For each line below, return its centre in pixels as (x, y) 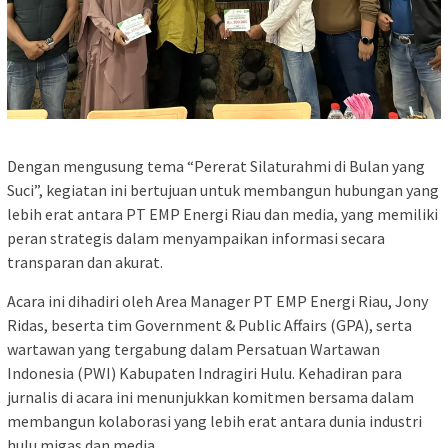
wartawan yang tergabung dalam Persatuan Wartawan (193, 349)
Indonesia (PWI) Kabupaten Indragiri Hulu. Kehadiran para (204, 373)
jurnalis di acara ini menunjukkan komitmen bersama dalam (210, 397)
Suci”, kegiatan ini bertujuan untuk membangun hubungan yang (223, 190)
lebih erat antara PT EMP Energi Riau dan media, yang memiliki (222, 214)
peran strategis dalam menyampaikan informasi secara (196, 238)
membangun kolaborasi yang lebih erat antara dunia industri (214, 421)
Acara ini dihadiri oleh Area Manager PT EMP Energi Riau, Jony (217, 301)
